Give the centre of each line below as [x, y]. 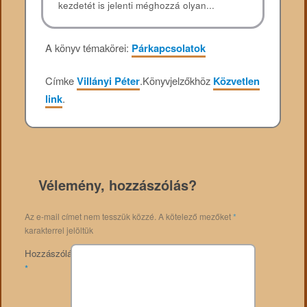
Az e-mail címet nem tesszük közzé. [90, 217]
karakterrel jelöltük [59, 230]
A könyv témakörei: [89, 47]
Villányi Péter [109, 81]
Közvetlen [237, 81]
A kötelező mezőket [195, 217]
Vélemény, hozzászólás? [117, 185]
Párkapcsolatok [169, 48]
